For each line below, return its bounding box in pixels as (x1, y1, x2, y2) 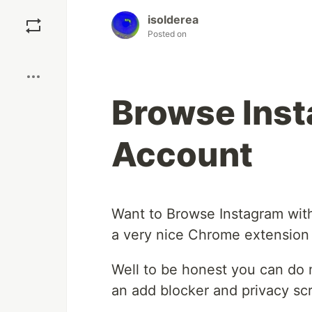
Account (111, 134, 253, 175)
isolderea (148, 13, 198, 26)
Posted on (148, 29, 187, 39)
